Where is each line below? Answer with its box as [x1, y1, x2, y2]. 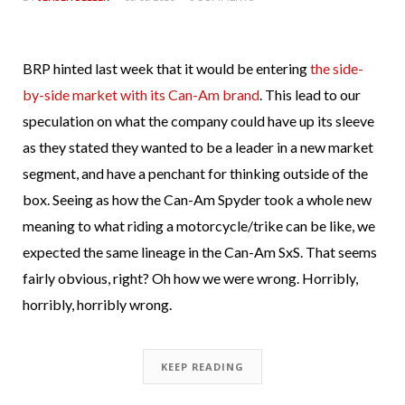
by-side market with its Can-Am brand [23, 86, 259, 103]
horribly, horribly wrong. [23, 296, 172, 313]
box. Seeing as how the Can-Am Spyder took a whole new [23, 191, 372, 208]
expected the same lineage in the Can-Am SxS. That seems [23, 243, 377, 260]
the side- [310, 60, 363, 77]
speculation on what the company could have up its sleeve [23, 112, 374, 129]
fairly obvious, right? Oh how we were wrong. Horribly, [23, 269, 358, 287]
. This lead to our [259, 86, 361, 103]
